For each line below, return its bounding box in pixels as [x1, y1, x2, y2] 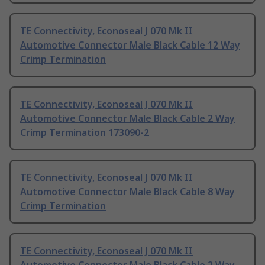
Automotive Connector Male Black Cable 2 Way [20, 112, 235, 125]
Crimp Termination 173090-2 [20, 126, 149, 140]
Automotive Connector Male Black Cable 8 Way [20, 185, 235, 199]
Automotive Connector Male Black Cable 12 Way [20, 38, 240, 52]
